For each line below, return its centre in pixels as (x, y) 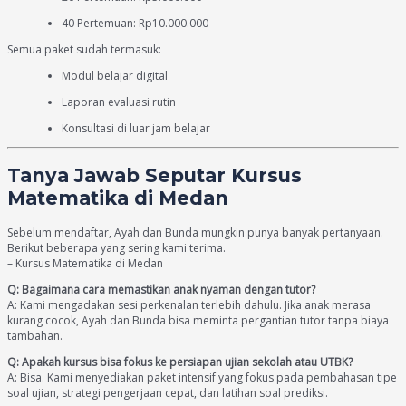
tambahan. (35, 336)
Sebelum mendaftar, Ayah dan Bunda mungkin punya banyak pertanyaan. (195, 233)
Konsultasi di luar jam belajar (136, 128)
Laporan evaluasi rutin (119, 101)
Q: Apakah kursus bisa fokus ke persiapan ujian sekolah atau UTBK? (180, 362)
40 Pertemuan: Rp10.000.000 (135, 23)
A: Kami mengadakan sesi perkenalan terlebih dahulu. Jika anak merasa (189, 305)
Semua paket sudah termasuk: (84, 49)
